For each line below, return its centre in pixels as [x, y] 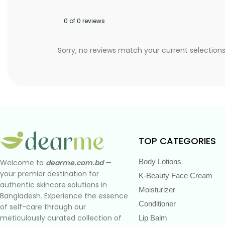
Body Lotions [160, 161]
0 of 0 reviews [84, 21]
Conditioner [157, 204]
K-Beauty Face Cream [176, 176]
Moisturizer [157, 190]
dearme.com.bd [75, 162]
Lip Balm [153, 218]
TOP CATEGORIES [177, 141]
